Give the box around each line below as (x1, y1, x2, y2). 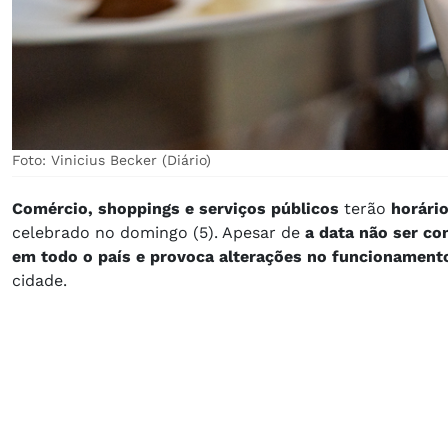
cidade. (12, 270, 67, 290)
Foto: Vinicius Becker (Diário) (12, 151, 211, 168)
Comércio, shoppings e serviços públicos (12, 198, 344, 218)
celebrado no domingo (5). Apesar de (12, 222, 305, 242)
